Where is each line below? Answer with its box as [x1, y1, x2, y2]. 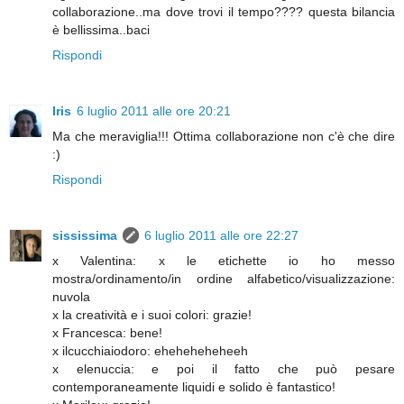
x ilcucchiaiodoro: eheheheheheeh [52, 343, 248, 358]
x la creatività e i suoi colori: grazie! [52, 307, 252, 322]
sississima [52, 227, 117, 243]
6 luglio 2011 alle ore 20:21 [77, 103, 231, 118]
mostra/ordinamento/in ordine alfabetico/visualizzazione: [52, 271, 395, 286]
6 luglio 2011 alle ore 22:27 [144, 227, 298, 243]
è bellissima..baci [52, 22, 150, 37]
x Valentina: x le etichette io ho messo [52, 252, 395, 268]
